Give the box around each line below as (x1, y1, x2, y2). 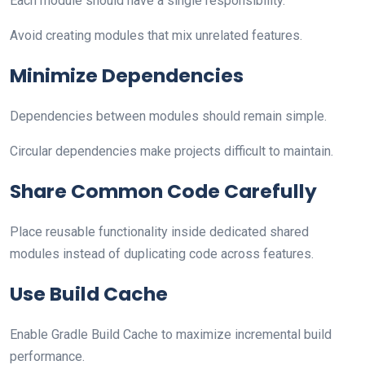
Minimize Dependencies (10, 61, 244, 89)
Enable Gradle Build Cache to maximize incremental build (10, 326, 332, 342)
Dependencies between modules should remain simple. (10, 108, 327, 124)
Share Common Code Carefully (10, 177, 317, 204)
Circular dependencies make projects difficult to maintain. (10, 143, 333, 159)
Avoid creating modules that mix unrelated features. (10, 27, 302, 43)
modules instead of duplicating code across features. (10, 245, 314, 262)
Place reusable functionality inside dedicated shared (10, 223, 309, 240)
